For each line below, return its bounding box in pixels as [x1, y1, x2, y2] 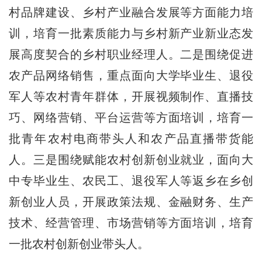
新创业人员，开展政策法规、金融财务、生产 [9, 195, 254, 208]
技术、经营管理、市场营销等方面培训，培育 [9, 216, 254, 229]
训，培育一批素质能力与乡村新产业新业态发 [9, 26, 254, 40]
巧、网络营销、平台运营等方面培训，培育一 [9, 111, 254, 124]
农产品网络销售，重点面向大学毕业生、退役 [9, 68, 254, 82]
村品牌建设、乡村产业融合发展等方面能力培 [9, 5, 254, 19]
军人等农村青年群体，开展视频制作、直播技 [9, 89, 254, 103]
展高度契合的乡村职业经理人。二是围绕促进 [9, 47, 254, 61]
